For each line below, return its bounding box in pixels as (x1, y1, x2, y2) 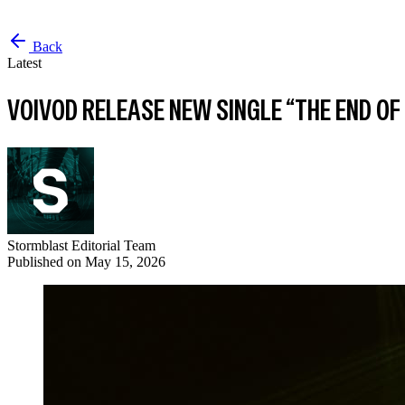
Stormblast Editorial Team (7, 238, 155, 254)
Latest (7, 55, 42, 71)
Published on (7, 254, 85, 270)
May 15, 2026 (85, 254, 165, 270)
